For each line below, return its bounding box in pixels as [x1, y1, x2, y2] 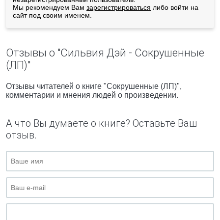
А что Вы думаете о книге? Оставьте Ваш [6, 117, 197, 129]
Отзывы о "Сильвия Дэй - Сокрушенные [6, 47, 204, 59]
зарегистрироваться [86, 3, 151, 11]
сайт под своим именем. [13, 11, 92, 19]
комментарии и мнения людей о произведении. [6, 91, 178, 99]
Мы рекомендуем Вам [13, 3, 86, 11]
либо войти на [151, 3, 198, 11]
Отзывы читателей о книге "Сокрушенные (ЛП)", [6, 82, 182, 90]
